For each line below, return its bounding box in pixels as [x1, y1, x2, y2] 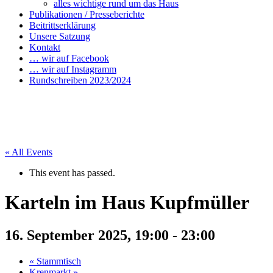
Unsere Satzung [29, 31, 90, 41]
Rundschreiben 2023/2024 [29, 75, 131, 85]
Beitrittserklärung [29, 20, 96, 30]
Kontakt [29, 42, 60, 52]
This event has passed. [29, 168, 115, 178]
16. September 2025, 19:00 [5, 227, 169, 243]
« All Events [5, 147, 52, 157]
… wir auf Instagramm [29, 64, 116, 74]
